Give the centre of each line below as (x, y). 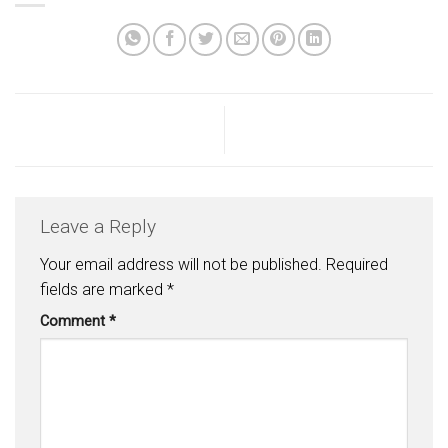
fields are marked (103, 289)
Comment (74, 321)
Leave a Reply (100, 227)
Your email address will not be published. (181, 264)
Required (357, 264)
